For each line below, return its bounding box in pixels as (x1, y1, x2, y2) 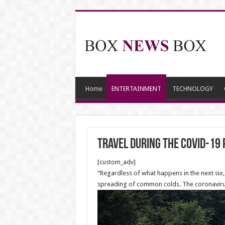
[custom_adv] (97, 158, 136, 166)
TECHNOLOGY (172, 85, 213, 92)
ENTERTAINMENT (111, 85, 161, 92)
